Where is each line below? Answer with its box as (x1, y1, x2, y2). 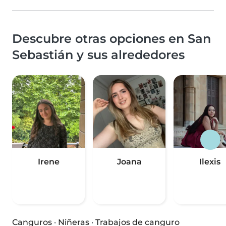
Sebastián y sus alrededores (12, 47, 185, 63)
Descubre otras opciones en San (12, 31, 211, 46)
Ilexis (199, 157, 220, 167)
